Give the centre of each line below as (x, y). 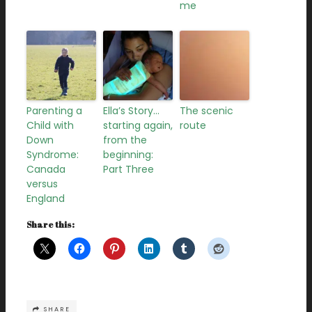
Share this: (50, 225)
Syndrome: (53, 155)
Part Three (128, 170)
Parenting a (54, 111)
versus (42, 184)
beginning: (128, 155)
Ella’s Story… (131, 111)
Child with (50, 126)
